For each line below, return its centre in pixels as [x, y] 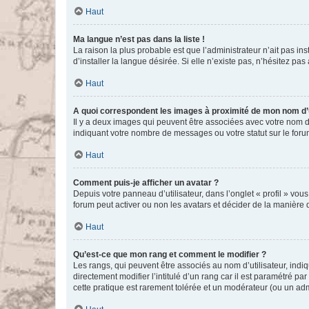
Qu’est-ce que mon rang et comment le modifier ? [170, 255]
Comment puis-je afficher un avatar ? [146, 183]
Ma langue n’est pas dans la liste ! [139, 39]
